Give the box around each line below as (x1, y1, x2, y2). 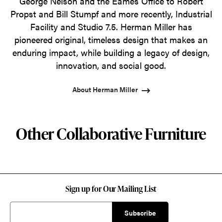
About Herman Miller (72, 84, 138, 95)
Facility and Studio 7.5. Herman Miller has (30, 20, 192, 33)
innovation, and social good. (56, 59, 166, 72)
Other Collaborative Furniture (16, 122, 206, 145)
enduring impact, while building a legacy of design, (12, 46, 210, 59)
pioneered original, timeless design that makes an (14, 33, 208, 46)
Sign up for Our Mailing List (65, 183, 157, 195)
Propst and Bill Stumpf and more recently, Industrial (10, 7, 212, 20)
